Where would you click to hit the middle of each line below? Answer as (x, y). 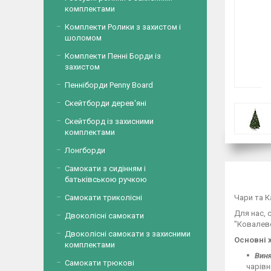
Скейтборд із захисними (109, 121)
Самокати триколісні (103, 198)
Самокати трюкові (100, 263)
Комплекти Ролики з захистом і (123, 27)
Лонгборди (85, 150)
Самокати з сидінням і (105, 168)
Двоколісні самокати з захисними (128, 234)
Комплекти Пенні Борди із (113, 56)
